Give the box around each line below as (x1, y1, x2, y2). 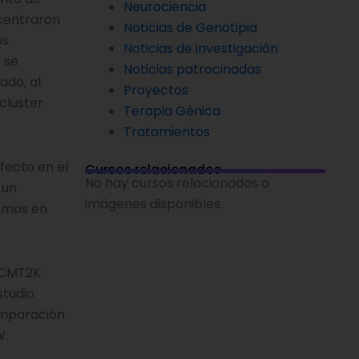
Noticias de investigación (123, 38, 278, 58)
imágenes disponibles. (85, 194, 223, 213)
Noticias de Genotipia (123, 18, 257, 37)
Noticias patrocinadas (123, 59, 261, 79)
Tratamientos (123, 122, 210, 141)
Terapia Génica (123, 101, 220, 120)
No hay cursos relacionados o (85, 173, 269, 192)
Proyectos (123, 80, 188, 99)
